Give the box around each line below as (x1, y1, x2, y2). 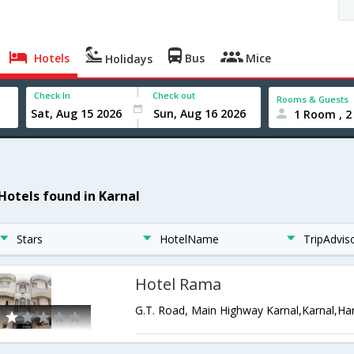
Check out (153, 89, 196, 101)
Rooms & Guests (277, 92, 349, 105)
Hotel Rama (135, 273, 222, 295)
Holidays (102, 51, 153, 66)
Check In (34, 89, 71, 101)
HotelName (160, 232, 220, 247)
